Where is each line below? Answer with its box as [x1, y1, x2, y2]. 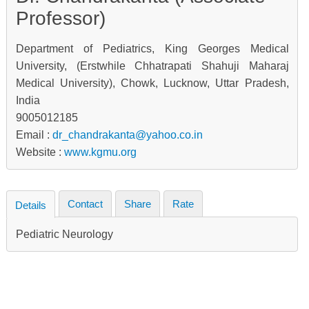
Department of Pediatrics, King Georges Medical [15, 43, 289, 54]
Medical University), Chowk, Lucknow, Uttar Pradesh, [15, 77, 289, 89]
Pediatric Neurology [15, 228, 113, 241]
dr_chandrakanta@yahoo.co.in [52, 129, 203, 141]
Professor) [15, 8, 106, 29]
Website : [15, 146, 64, 158]
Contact [67, 198, 103, 210]
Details [14, 199, 46, 211]
